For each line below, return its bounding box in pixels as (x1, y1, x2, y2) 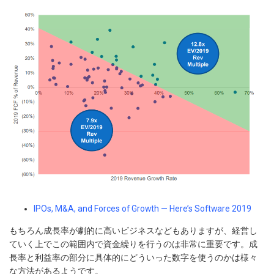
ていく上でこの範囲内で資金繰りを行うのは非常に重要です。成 (9, 239, 257, 250)
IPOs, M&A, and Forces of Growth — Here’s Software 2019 (34, 204, 251, 214)
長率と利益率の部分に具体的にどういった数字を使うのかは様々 (9, 253, 257, 263)
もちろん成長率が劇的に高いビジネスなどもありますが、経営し (9, 226, 257, 236)
